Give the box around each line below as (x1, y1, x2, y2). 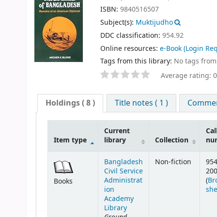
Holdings (46, 97, 80, 109)
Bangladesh (104, 157, 143, 168)
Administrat (104, 175, 142, 186)
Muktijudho (136, 17, 173, 28)
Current (104, 126, 130, 137)
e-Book (160, 43, 182, 54)
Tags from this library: (100, 56, 172, 67)
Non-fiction (155, 157, 191, 168)
